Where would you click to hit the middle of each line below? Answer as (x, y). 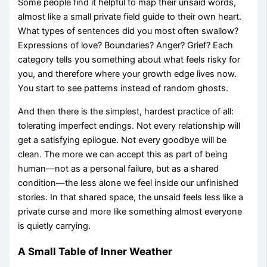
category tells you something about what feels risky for (129, 60)
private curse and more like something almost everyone (130, 212)
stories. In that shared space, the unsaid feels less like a (131, 198)
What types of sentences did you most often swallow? (128, 31)
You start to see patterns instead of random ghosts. (123, 89)
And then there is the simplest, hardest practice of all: (126, 112)
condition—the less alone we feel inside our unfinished (128, 183)
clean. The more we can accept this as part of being (123, 155)
